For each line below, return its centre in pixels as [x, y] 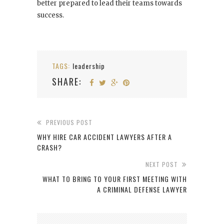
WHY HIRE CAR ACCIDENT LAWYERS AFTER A [104, 137]
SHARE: [67, 82]
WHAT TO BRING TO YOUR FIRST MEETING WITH [115, 179]
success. [50, 15]
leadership [89, 66]
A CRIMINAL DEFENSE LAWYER [142, 189]
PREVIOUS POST [69, 122]
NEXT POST [162, 164]
